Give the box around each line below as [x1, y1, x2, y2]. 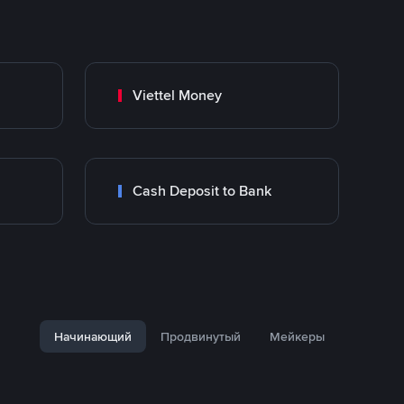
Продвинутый [161, 328, 241, 344]
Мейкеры [270, 328, 325, 344]
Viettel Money [133, 86, 222, 105]
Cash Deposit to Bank [133, 181, 271, 200]
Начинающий [54, 328, 132, 344]
